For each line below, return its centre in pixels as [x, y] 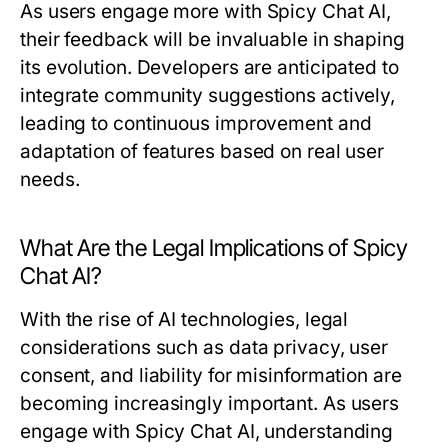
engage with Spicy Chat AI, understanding [207, 431]
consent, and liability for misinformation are [211, 375]
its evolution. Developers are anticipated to [209, 67]
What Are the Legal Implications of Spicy [214, 248]
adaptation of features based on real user [202, 151]
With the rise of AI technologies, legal [184, 319]
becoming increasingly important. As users [210, 403]
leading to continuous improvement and [196, 123]
